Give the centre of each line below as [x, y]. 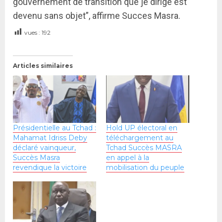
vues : [32, 32]
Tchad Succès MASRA [144, 148]
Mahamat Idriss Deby [50, 138]
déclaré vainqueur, [44, 148]
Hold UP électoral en [142, 128]
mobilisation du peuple [145, 168]
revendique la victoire [50, 168]
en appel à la [128, 158]
